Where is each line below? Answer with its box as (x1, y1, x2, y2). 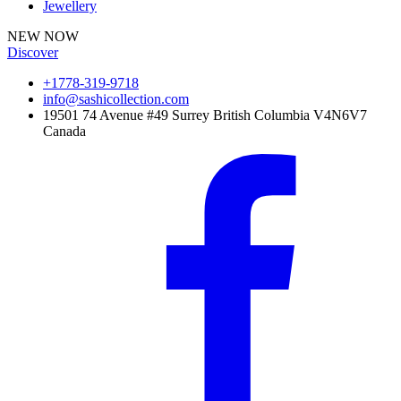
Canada (43, 124, 86, 139)
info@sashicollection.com (43, 91, 189, 107)
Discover (7, 45, 58, 60)
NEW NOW (7, 29, 79, 44)
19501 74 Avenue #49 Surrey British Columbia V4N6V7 (43, 107, 367, 123)
